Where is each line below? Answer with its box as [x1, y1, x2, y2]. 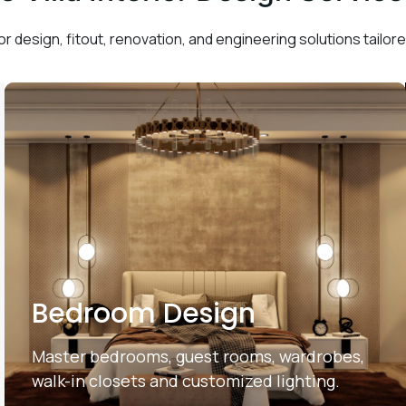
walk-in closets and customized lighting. [31, 370, 340, 391]
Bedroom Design [31, 295, 256, 333]
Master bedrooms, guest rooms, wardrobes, [31, 345, 364, 367]
